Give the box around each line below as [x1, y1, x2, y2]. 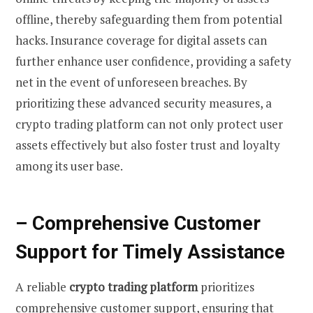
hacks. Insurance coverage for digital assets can [15, 31, 267, 48]
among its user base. [15, 157, 123, 174]
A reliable [15, 279, 69, 296]
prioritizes [198, 279, 254, 296]
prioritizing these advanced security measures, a [15, 94, 272, 111]
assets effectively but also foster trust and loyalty [15, 136, 280, 153]
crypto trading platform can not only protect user [15, 115, 283, 132]
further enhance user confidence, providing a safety [15, 52, 291, 69]
